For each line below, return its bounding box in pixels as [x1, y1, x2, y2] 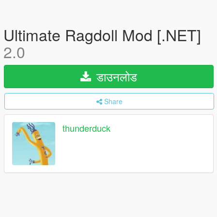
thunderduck [62, 122, 110, 135]
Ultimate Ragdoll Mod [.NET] [3, 23, 201, 46]
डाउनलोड [93, 68, 137, 85]
